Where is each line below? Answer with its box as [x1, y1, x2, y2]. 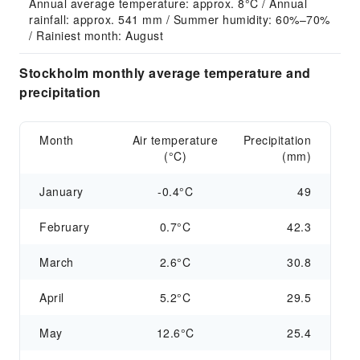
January [39, 183, 84, 199]
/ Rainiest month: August [29, 27, 163, 43]
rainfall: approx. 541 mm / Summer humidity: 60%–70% [29, 11, 330, 27]
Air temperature [132, 132, 219, 148]
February [39, 219, 89, 235]
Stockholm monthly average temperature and [19, 63, 311, 82]
